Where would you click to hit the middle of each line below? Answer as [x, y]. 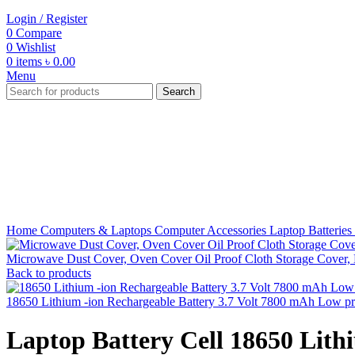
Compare [39, 32]
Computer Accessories [212, 230]
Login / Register [47, 18]
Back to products [49, 273]
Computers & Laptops [97, 230]
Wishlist [36, 47]
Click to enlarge [46, 187]
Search [179, 91]
